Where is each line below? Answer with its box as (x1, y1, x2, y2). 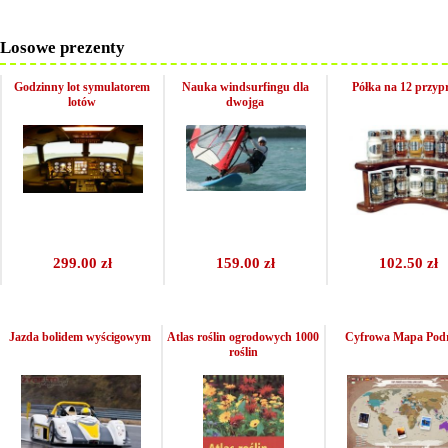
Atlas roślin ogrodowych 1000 (167, 329, 320, 344)
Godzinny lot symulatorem (14, 79, 151, 94)
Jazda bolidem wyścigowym (9, 329, 152, 344)
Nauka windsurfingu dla (182, 79, 309, 94)
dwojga (226, 94, 265, 109)
